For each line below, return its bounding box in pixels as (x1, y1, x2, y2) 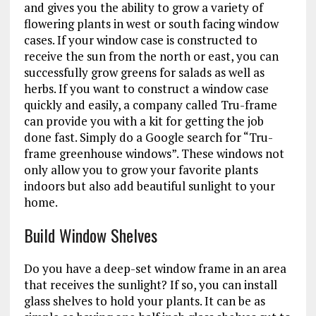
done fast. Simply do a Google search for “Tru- (23, 128, 273, 145)
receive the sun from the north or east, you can (23, 47, 279, 64)
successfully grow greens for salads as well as (23, 63, 265, 80)
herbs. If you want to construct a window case (23, 80, 269, 97)
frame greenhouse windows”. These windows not (23, 145, 284, 162)
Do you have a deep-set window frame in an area (23, 260, 286, 276)
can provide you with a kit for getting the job (23, 112, 264, 129)
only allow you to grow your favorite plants (23, 161, 258, 178)
